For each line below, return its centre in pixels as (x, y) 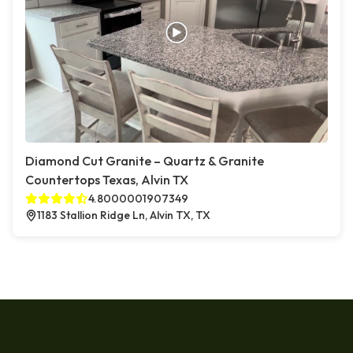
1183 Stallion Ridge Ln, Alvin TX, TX (124, 215)
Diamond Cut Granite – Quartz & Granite (145, 161)
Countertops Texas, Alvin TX (107, 180)
